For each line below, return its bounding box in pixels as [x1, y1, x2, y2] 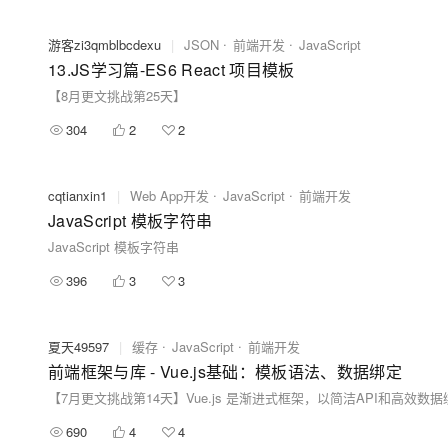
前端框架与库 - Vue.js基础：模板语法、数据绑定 [48, 359, 402, 383]
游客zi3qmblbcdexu [48, 34, 161, 54]
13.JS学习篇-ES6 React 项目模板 [48, 57, 295, 81]
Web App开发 [130, 185, 209, 205]
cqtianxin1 [48, 185, 107, 205]
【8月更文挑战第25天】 [48, 85, 186, 105]
